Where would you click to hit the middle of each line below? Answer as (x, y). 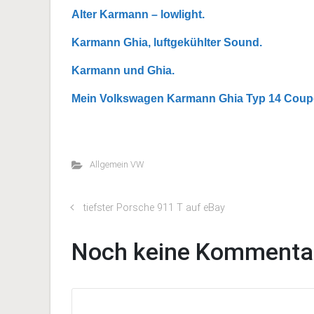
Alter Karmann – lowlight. (138, 14)
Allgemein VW (116, 164)
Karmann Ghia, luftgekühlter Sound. (167, 42)
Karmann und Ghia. (123, 70)
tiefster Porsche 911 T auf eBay (154, 208)
